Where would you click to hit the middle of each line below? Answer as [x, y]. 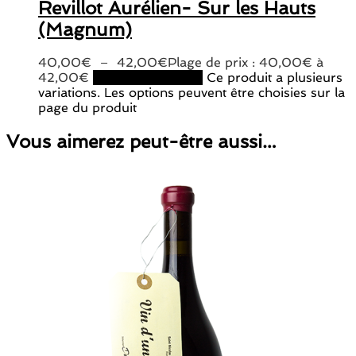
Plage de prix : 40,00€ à [246, 62]
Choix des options [148, 77]
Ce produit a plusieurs [275, 77]
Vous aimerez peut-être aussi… [141, 141]
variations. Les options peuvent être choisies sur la [192, 92]
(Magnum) [85, 29]
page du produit [87, 107]
